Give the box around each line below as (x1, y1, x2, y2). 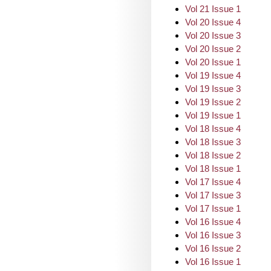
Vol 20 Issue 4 (185, 17, 241, 27)
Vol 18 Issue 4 (185, 123, 241, 134)
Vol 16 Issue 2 (185, 243, 241, 253)
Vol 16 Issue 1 (185, 256, 241, 267)
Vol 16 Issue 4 (185, 217, 241, 227)
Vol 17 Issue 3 (185, 190, 241, 200)
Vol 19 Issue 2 (185, 97, 241, 107)
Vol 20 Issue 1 (185, 57, 241, 67)
